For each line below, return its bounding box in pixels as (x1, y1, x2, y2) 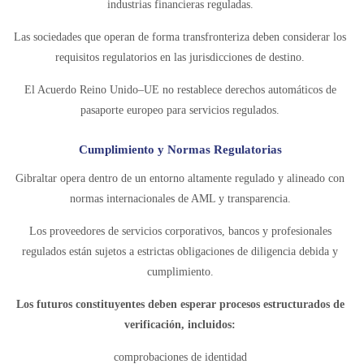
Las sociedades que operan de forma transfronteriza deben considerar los (14, 31, 346, 43)
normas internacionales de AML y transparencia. (69, 193, 291, 205)
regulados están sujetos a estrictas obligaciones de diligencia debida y (22, 245, 338, 258)
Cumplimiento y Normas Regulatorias (78, 143, 282, 156)
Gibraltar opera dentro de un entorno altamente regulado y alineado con (15, 172, 344, 184)
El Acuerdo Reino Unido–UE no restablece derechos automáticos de (24, 84, 336, 96)
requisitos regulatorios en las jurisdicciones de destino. (55, 51, 305, 63)
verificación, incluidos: (124, 318, 236, 331)
